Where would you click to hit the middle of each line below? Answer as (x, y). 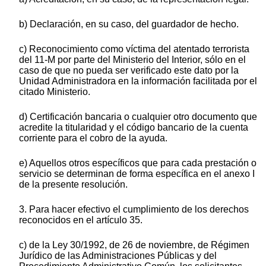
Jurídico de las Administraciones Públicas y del (118, 255)
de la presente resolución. (73, 184)
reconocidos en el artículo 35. (81, 220)
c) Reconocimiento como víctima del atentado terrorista (134, 49)
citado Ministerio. (55, 91)
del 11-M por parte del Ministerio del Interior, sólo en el (132, 59)
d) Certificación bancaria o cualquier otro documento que (138, 116)
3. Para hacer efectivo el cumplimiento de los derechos (134, 209)
